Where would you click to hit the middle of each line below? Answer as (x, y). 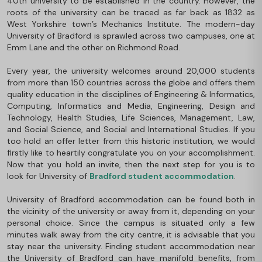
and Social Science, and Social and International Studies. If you (131, 129)
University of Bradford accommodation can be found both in (131, 199)
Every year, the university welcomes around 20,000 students (131, 70)
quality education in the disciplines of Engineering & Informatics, (131, 94)
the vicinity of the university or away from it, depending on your (131, 211)
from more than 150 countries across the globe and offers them (131, 82)
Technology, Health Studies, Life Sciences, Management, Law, (131, 117)
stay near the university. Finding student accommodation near (131, 246)
